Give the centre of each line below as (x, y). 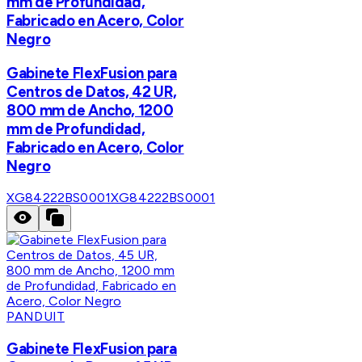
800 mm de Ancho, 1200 (90, 110)
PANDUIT (36, 317)
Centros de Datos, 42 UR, (92, 91)
